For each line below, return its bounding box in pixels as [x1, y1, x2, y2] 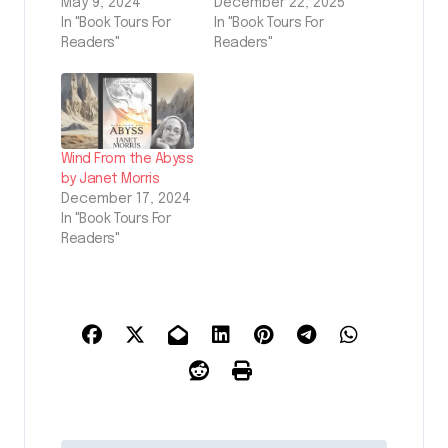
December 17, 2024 [61, 191, 191, 206]
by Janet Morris [61, 171, 160, 186]
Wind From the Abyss [61, 151, 194, 166]
